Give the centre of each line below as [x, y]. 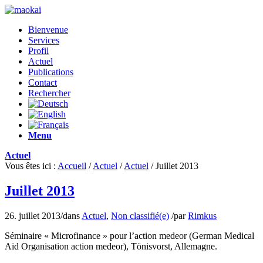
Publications [51, 72]
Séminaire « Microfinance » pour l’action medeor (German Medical [129, 235]
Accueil [72, 166]
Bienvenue [48, 30]
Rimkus [202, 215]
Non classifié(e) [140, 215]
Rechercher [49, 93]
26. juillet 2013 [33, 215]
